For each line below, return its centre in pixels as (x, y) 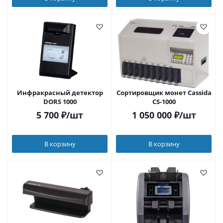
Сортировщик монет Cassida (164, 93)
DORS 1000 (60, 102)
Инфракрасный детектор (60, 93)
